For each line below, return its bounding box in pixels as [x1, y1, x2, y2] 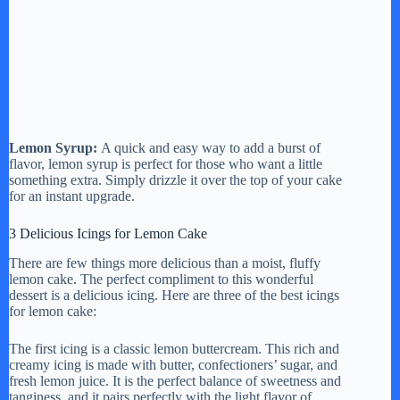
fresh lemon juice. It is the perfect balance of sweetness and [9, 372, 341, 388]
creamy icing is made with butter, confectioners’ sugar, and [9, 356, 337, 372]
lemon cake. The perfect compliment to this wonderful [9, 271, 313, 287]
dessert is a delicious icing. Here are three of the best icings [9, 287, 339, 303]
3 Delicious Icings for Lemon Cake [9, 226, 207, 242]
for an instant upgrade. [9, 188, 135, 204]
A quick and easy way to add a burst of [101, 140, 321, 156]
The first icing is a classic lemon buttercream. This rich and [9, 340, 339, 356]
